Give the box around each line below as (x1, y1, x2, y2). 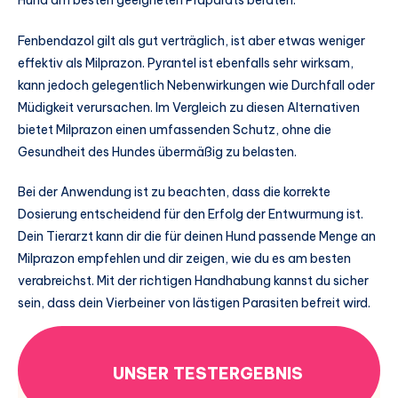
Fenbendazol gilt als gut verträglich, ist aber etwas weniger (18, 32, 365, 49)
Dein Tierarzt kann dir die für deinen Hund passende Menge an (18, 228, 376, 245)
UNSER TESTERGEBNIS (113, 362, 303, 384)
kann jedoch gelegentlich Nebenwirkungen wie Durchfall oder (18, 76, 375, 93)
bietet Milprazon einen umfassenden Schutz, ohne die (18, 121, 331, 138)
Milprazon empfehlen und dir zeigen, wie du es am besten (18, 251, 351, 267)
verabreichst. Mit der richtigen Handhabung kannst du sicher (18, 273, 369, 290)
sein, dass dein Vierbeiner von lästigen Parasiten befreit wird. (18, 295, 370, 312)
